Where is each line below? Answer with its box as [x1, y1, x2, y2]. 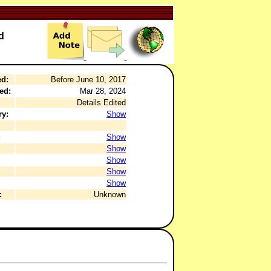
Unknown [94, 190, 126, 199]
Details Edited [77, 98, 126, 107]
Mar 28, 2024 [80, 87, 126, 96]
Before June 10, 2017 [51, 75, 126, 84]
